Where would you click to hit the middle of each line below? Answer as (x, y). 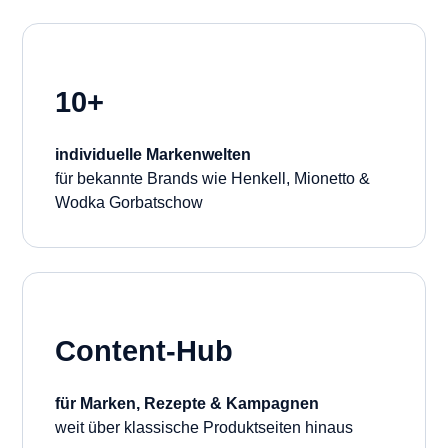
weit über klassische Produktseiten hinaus (204, 427)
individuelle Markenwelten (153, 154)
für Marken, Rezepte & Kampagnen (187, 403)
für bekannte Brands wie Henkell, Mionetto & (212, 178)
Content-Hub (144, 350)
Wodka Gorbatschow (129, 202)
